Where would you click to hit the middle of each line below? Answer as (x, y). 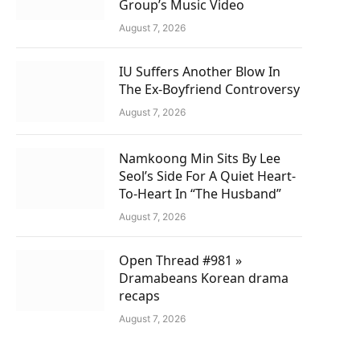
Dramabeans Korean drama (204, 278)
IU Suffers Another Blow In (200, 72)
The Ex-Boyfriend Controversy (209, 89)
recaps (139, 296)
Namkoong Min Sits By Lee (200, 158)
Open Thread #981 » (180, 260)
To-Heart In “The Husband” (200, 194)
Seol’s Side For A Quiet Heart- (207, 176)
